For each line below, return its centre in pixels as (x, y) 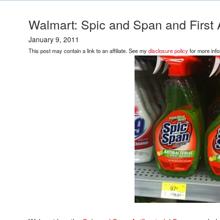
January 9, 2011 (54, 39)
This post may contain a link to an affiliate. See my (88, 51)
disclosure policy (168, 51)
